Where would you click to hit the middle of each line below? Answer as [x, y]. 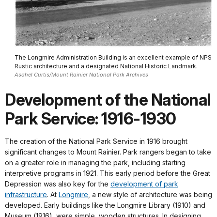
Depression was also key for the [58, 184]
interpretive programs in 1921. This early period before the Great [108, 173]
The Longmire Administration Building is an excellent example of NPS [113, 57]
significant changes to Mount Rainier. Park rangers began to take [108, 152]
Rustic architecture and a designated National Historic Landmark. [106, 66]
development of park [144, 184]
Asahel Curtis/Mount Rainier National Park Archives [81, 74]
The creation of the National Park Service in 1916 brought [96, 141]
